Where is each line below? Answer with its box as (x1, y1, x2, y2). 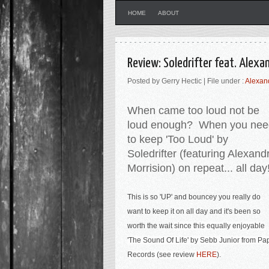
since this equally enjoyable (174, 222, 265, 230)
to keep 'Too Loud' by (127, 133, 228, 145)
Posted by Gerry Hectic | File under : (127, 77, 245, 85)
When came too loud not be (127, 104, 259, 116)
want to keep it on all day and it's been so (127, 207, 261, 216)
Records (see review (127, 250, 196, 259)
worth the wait (127, 222, 174, 230)
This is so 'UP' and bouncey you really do (127, 193, 261, 201)
